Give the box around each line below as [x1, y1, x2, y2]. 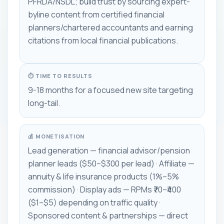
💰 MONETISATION [28, 132, 85, 140]
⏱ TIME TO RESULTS [28, 71, 92, 79]
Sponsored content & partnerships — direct [28, 209, 188, 221]
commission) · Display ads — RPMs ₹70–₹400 [28, 183, 181, 195]
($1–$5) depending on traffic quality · [28, 196, 160, 208]
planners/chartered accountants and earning [28, 21, 193, 33]
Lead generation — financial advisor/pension [28, 144, 190, 156]
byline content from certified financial [28, 8, 164, 20]
